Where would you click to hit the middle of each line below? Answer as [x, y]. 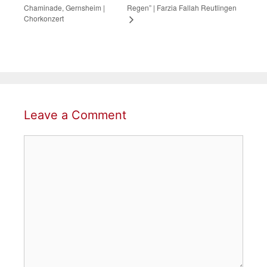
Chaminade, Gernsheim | [64, 7]
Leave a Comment [75, 115]
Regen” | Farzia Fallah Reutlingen [182, 8]
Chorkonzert [44, 18]
